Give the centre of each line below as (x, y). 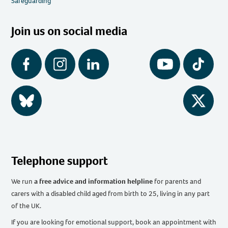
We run (23, 182)
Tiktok (193, 67)
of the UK (26, 206)
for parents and (177, 182)
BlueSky (23, 104)
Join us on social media (69, 31)
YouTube (162, 67)
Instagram (60, 67)
